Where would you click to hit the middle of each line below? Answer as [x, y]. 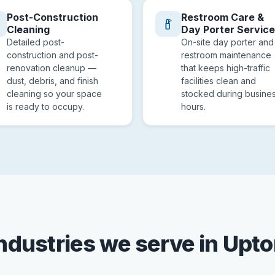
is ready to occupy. [45, 107]
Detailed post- [36, 42]
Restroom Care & [223, 17]
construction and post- [52, 55]
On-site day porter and [227, 42]
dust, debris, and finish [52, 81]
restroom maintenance [226, 55]
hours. [193, 107]
